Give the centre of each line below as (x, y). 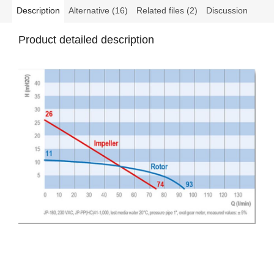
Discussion (227, 11)
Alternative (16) (98, 11)
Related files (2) (167, 11)
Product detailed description (86, 40)
